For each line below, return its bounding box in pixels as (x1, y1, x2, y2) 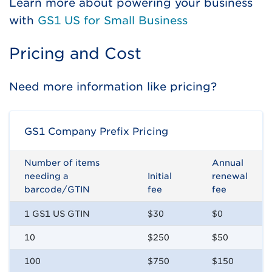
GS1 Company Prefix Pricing (24, 126, 168, 138)
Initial (148, 171, 172, 182)
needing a (24, 171, 69, 182)
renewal (212, 171, 248, 182)
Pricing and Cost (9, 44, 146, 63)
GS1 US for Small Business (38, 14, 188, 27)
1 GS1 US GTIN (24, 209, 90, 219)
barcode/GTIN (24, 185, 90, 195)
